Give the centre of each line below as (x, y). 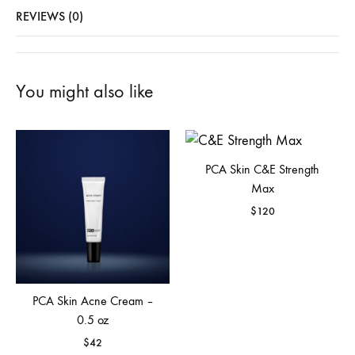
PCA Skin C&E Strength (262, 169)
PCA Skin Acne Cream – (93, 301)
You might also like (85, 91)
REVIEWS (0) (50, 16)
